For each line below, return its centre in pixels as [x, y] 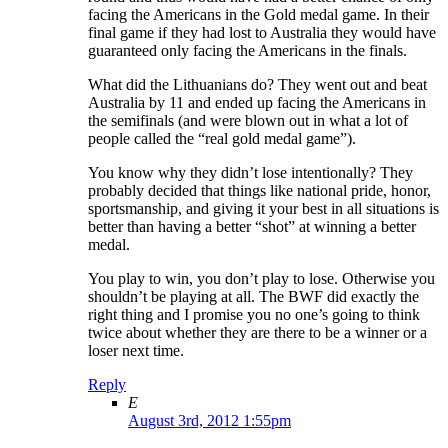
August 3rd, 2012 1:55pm [209, 421]
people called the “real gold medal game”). [222, 139]
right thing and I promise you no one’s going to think [254, 315]
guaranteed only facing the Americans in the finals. [247, 51]
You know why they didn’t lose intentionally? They [250, 173]
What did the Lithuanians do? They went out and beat [257, 85]
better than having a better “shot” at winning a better [252, 227]
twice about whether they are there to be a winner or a [257, 333]
